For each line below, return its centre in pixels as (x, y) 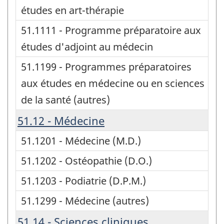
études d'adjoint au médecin (87, 46)
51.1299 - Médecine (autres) (85, 200)
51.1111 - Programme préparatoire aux (111, 30)
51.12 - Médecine (61, 120)
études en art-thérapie (72, 10)
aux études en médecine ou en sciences (113, 83)
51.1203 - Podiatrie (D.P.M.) (83, 180)
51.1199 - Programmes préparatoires (106, 66)
